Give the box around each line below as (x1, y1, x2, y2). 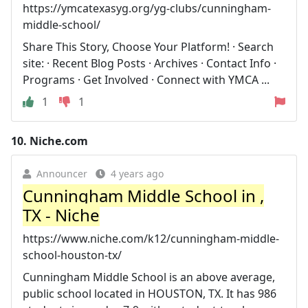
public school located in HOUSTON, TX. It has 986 (23, 286, 276, 301)
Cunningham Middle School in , (23, 184, 264, 207)
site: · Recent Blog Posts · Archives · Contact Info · (23, 56, 276, 71)
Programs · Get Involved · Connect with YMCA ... (23, 72, 269, 87)
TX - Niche (23, 203, 100, 226)
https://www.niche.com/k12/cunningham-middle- (23, 231, 279, 246)
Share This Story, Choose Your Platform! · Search (23, 39, 274, 54)
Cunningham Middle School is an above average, (23, 269, 275, 285)
